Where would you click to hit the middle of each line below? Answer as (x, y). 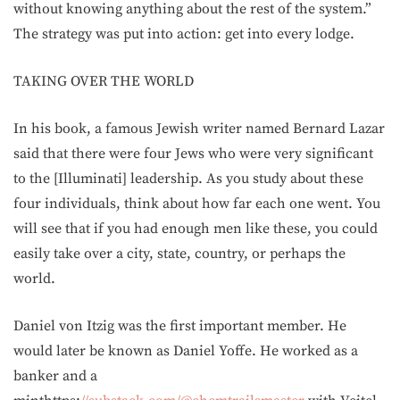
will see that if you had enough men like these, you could (196, 228)
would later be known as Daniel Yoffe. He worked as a (186, 350)
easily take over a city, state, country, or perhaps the (179, 253)
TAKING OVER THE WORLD (104, 81)
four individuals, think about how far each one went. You (197, 203)
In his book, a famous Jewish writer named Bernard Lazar (199, 128)
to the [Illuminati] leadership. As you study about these (188, 178)
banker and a (55, 375)
